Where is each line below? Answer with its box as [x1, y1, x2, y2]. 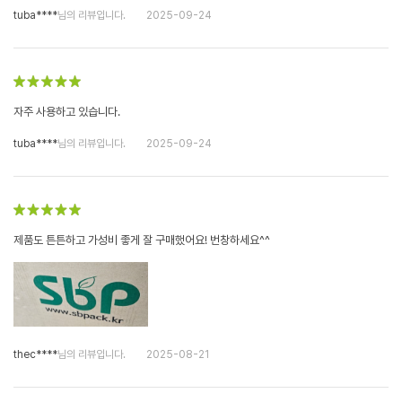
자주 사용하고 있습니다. [13, 105, 120, 119]
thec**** [13, 347, 57, 361]
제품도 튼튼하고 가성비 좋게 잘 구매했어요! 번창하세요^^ [13, 233, 270, 248]
